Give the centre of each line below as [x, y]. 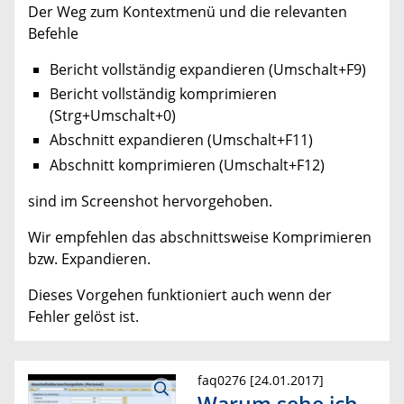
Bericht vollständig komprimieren [163, 94]
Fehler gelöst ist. [83, 316]
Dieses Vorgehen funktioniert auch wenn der [180, 294]
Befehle [53, 33]
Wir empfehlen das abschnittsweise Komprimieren [200, 237]
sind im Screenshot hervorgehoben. [150, 201]
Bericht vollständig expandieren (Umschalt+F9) [208, 69]
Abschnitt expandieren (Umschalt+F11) [181, 140]
